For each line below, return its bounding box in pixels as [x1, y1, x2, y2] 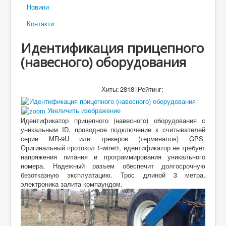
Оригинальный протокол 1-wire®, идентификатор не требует [21, 143, 205, 152]
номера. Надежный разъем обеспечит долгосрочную [21, 161, 205, 171]
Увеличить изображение [45, 105, 121, 115]
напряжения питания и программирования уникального [21, 152, 205, 161]
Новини [27, 2, 49, 12]
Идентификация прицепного [21, 39, 204, 57]
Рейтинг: [138, 84, 163, 94]
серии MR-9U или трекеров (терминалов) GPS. [21, 134, 205, 143]
